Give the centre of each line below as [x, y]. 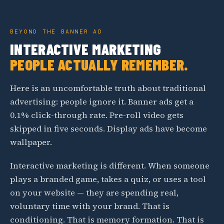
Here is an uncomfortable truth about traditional [108, 88]
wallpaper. [31, 142]
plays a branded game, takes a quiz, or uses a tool [108, 179]
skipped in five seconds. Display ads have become [108, 128]
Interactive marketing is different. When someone [110, 165]
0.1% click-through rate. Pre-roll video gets [97, 115]
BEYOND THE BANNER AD [56, 31]
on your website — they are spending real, [94, 192]
